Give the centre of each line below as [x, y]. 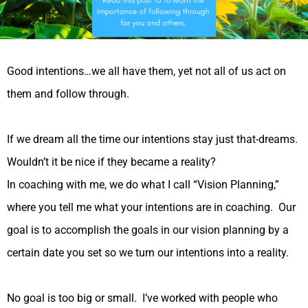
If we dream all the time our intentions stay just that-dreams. [154, 140]
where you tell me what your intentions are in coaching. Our [151, 208]
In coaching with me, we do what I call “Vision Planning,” [143, 185]
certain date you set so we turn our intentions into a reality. [149, 253]
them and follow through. [71, 94]
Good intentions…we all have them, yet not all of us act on [146, 71]
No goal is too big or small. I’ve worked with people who [142, 298]
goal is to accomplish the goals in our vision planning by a [148, 230]
